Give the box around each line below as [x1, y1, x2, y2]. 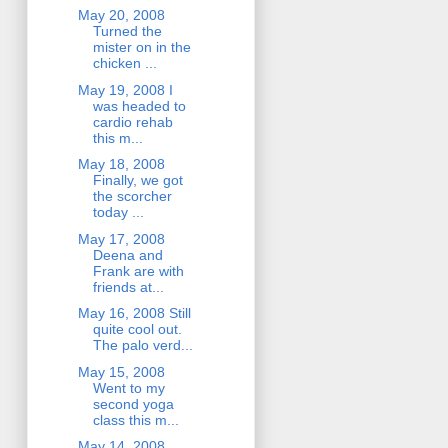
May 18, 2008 [77, 156, 165, 173]
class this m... [92, 411, 179, 428]
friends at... [92, 278, 164, 295]
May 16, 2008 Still [77, 305, 191, 322]
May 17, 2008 [77, 230, 165, 247]
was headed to [92, 97, 186, 114]
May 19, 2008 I [77, 81, 173, 98]
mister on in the [92, 39, 191, 56]
